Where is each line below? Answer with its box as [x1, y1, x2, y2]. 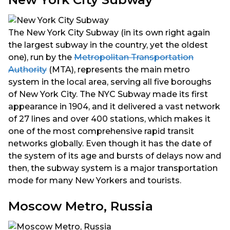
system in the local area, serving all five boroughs [8, 76, 212, 87]
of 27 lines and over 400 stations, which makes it [8, 113, 210, 124]
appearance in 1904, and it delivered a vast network [8, 101, 220, 111]
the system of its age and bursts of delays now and [8, 150, 221, 161]
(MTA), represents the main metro [47, 64, 190, 74]
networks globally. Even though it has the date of [8, 138, 212, 148]
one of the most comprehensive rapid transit [8, 126, 194, 136]
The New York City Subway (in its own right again [8, 27, 210, 37]
